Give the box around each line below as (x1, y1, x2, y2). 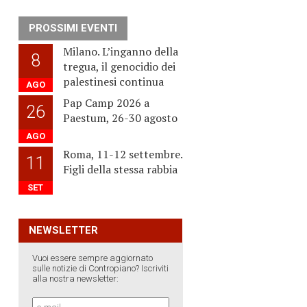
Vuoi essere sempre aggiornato (32, 253, 153, 264)
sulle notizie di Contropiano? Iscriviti (32, 263, 169, 274)
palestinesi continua (62, 74, 164, 90)
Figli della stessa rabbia (62, 162, 177, 177)
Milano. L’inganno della (62, 44, 178, 60)
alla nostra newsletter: (32, 273, 119, 284)
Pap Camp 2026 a (62, 95, 149, 111)
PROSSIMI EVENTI (28, 22, 117, 35)
